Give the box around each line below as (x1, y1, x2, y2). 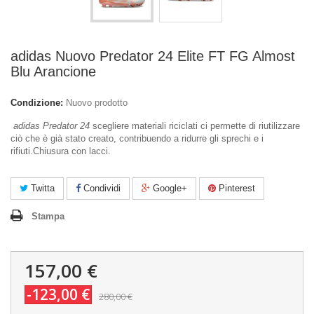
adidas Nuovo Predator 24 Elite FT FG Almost (11, 48, 295, 64)
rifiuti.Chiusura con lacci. (11, 146, 111, 156)
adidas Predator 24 (11, 121, 90, 131)
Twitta (28, 183, 55, 193)
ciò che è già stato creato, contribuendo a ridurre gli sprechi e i (11, 133, 264, 144)
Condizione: (11, 97, 63, 108)
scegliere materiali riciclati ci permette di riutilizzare (90, 121, 300, 131)
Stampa (32, 211, 64, 221)
